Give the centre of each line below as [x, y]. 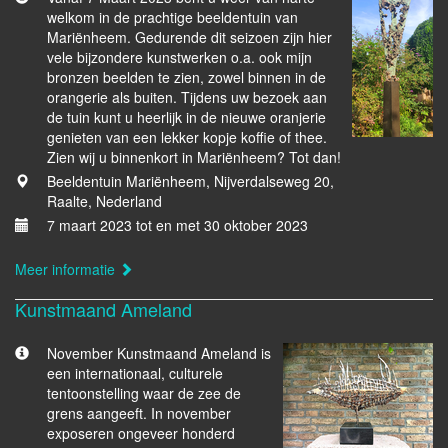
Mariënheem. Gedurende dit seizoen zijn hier [189, 37]
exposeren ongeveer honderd [141, 433]
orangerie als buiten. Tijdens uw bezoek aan [187, 97]
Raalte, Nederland [104, 201]
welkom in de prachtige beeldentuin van [172, 17]
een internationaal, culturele [135, 373]
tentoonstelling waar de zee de [144, 393]
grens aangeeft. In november [139, 413]
